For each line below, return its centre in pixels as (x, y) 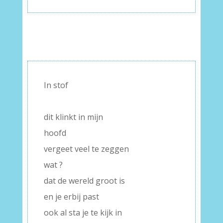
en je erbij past (71, 197)
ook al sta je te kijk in (83, 213)
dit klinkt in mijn (73, 117)
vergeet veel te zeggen (86, 149)
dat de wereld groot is (84, 181)
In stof (56, 85)
